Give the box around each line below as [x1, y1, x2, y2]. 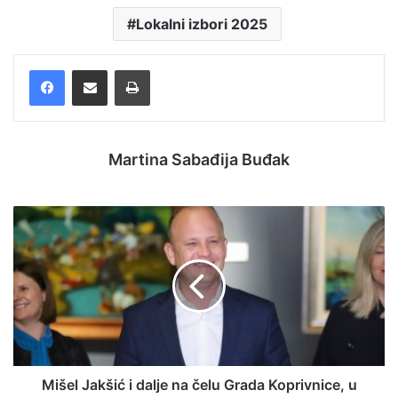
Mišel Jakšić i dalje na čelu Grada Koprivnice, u [41, 376, 357, 394]
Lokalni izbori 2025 [135, 15, 267, 34]
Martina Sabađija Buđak [108, 150, 290, 170]
